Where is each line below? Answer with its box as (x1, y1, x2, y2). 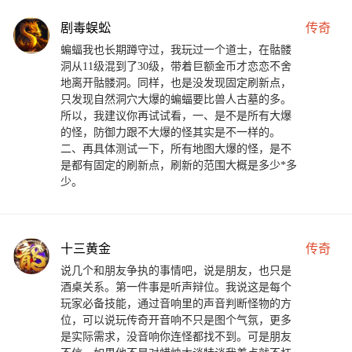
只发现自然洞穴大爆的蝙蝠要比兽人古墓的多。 (60, 93, 291, 106)
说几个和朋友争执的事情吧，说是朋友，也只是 (60, 265, 291, 277)
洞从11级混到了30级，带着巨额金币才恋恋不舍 (60, 60, 291, 73)
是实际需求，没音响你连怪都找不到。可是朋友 (60, 331, 291, 343)
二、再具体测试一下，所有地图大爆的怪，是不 (60, 143, 291, 156)
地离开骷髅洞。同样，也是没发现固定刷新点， (60, 77, 291, 90)
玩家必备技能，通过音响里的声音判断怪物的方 (60, 298, 291, 310)
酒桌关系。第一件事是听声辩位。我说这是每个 (60, 281, 291, 294)
